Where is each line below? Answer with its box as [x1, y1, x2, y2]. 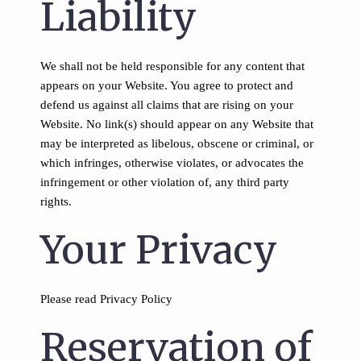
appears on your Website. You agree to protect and [40, 79, 293, 92]
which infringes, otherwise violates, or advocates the [40, 156, 304, 169]
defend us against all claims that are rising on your [40, 98, 293, 111]
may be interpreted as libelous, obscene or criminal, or [40, 137, 313, 150]
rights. [40, 195, 72, 208]
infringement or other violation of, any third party [40, 176, 289, 189]
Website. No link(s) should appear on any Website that [40, 118, 313, 131]
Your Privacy [40, 226, 277, 274]
